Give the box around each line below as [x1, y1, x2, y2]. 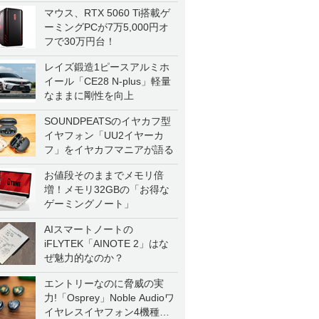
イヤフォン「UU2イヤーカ [44, 130, 164, 141]
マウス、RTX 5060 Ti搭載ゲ [44, 7, 170, 19]
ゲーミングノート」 [44, 198, 134, 209]
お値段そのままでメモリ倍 [44, 169, 164, 181]
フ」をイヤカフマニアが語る [44, 144, 174, 155]
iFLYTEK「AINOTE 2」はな [44, 238, 169, 249]
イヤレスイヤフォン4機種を [44, 306, 169, 318]
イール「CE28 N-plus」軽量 [44, 75, 171, 87]
